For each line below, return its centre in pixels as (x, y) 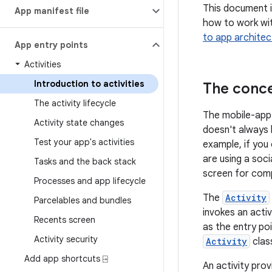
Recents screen (65, 220)
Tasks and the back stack (85, 161)
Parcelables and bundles (83, 200)
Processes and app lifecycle (90, 181)
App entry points (51, 45)
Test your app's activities (84, 142)
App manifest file (52, 11)
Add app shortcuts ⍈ (66, 259)
